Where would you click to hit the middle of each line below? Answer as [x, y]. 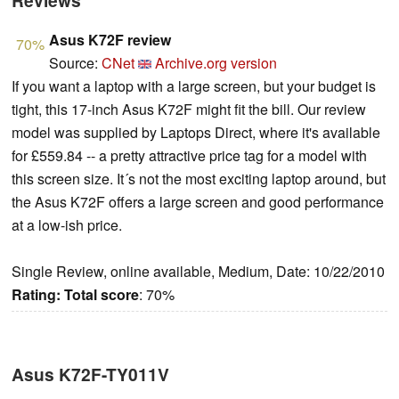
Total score [102, 295]
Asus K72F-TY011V [90, 375]
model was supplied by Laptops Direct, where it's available [196, 133]
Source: [75, 63]
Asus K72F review [110, 40]
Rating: [36, 295]
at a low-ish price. [67, 225]
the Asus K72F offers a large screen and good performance [198, 202]
